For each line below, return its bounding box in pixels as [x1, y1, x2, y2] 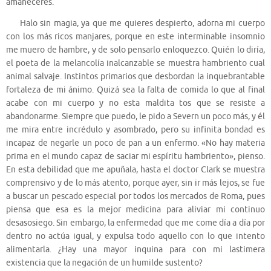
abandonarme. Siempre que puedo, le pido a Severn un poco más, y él [6, 111, 265, 122]
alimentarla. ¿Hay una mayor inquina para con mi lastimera [6, 244, 265, 255]
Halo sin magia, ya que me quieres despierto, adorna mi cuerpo [6, 18, 265, 29]
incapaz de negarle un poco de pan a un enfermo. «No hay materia [6, 138, 265, 149]
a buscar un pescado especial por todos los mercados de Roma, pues [6, 191, 265, 202]
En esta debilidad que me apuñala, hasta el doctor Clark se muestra [6, 165, 265, 175]
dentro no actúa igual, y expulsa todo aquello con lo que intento [6, 231, 265, 242]
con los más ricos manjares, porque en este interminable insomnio [6, 31, 265, 42]
